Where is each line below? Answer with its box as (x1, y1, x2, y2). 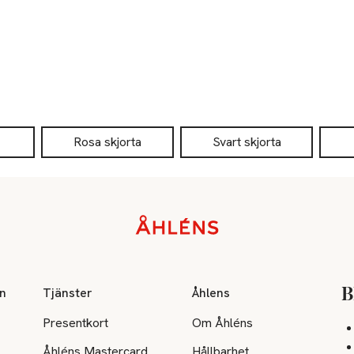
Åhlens (192, 284, 231, 301)
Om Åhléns (192, 314, 254, 331)
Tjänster (43, 284, 93, 301)
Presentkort (43, 314, 109, 331)
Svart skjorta (212, 134, 281, 150)
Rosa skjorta (73, 134, 141, 150)
